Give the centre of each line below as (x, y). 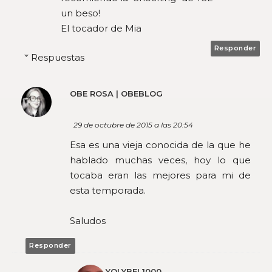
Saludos (88, 220)
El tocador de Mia (101, 29)
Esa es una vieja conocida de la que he (160, 144)
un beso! (80, 13)
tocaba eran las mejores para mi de (160, 175)
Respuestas (58, 57)
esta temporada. (108, 190)
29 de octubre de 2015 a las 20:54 (133, 124)
